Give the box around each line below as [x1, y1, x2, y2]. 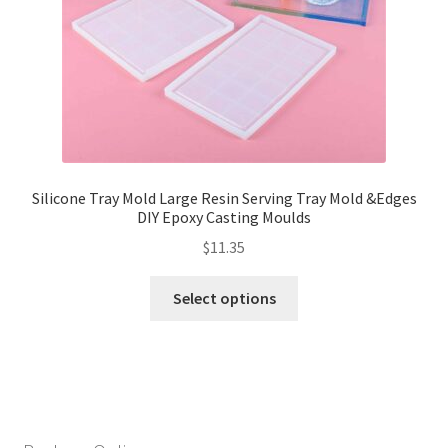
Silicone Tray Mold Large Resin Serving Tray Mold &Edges [31, 187, 417, 208]
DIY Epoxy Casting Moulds [137, 206, 311, 227]
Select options [172, 288, 276, 309]
